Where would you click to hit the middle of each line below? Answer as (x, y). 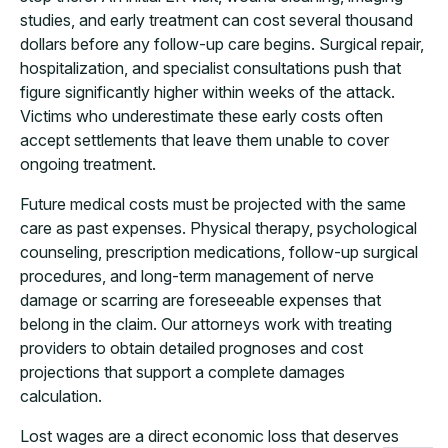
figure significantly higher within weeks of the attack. (207, 92)
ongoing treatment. (88, 164)
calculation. (61, 396)
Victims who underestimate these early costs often (201, 116)
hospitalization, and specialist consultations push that (210, 68)
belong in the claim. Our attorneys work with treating (206, 324)
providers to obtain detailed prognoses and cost (191, 348)
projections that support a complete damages (182, 372)
